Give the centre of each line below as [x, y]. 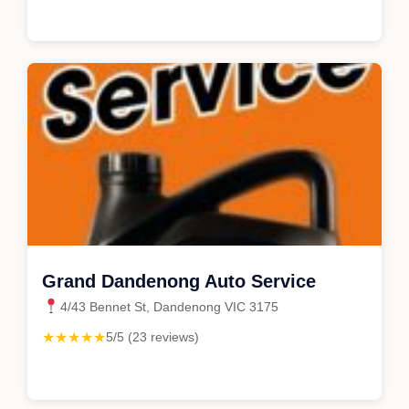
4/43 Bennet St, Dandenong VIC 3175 [169, 306]
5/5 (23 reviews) [152, 336]
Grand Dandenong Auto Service [179, 281]
